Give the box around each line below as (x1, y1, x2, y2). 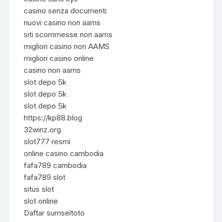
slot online (24, 196, 58, 206)
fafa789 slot (24, 172, 66, 182)
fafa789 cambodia (24, 160, 87, 170)
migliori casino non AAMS (24, 41, 110, 51)
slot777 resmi (24, 136, 71, 146)
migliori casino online (24, 53, 94, 63)
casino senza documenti (24, 5, 107, 15)
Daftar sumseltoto (24, 208, 85, 218)
